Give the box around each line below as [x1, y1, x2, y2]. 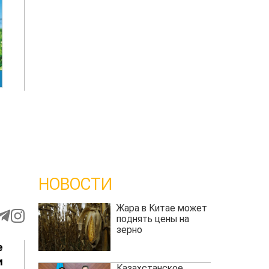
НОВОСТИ [38, 174, 112, 195]
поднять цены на [116, 213, 189, 225]
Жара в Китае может [116, 202, 207, 214]
